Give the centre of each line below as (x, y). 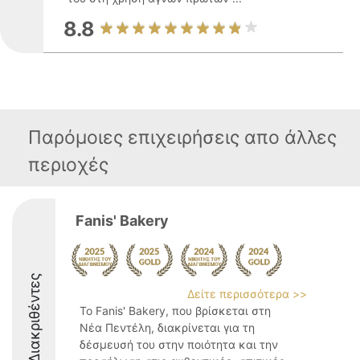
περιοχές (68, 165)
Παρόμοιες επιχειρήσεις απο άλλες (182, 137)
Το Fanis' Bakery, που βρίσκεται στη (175, 311)
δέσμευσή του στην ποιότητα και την (179, 344)
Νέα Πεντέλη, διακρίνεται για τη (167, 327)
